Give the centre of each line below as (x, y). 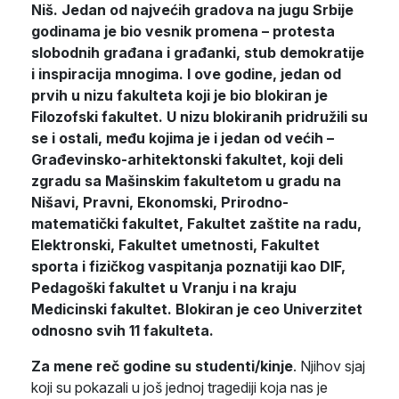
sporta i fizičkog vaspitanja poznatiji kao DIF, (188, 266)
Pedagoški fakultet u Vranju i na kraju (164, 287)
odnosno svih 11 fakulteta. (122, 330)
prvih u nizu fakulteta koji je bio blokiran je (179, 95)
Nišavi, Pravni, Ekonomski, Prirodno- (160, 202)
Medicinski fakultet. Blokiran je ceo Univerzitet (197, 309)
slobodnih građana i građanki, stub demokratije (198, 52)
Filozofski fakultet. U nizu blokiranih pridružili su (199, 116)
